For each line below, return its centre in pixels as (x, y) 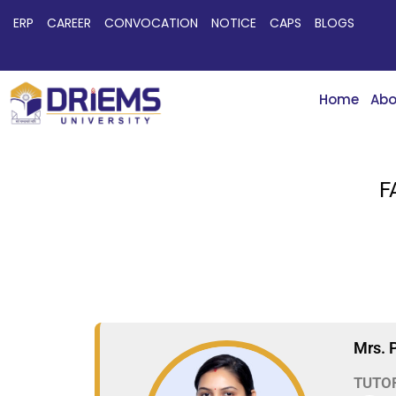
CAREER (69, 23)
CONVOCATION (151, 23)
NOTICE (234, 23)
